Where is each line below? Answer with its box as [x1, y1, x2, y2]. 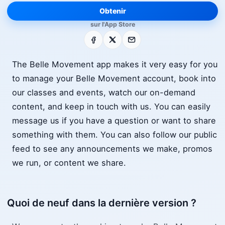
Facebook [84, 32, 122, 42]
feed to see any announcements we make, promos [12, 144, 212, 154]
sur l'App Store [90, 21, 135, 28]
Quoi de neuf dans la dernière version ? [7, 197, 196, 209]
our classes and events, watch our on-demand [12, 87, 195, 98]
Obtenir [99, 7, 126, 15]
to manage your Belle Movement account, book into [12, 73, 216, 84]
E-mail [123, 32, 147, 42]
